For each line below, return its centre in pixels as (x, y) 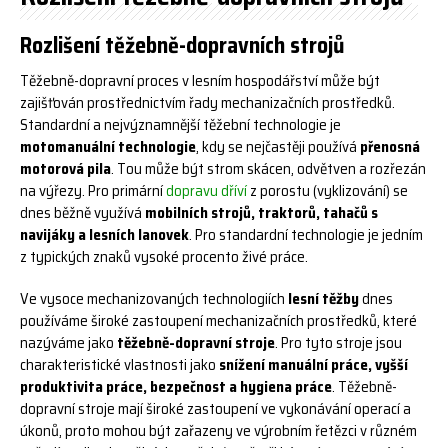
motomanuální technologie (108, 147)
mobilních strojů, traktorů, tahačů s (261, 213)
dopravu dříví (206, 191)
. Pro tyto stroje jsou (338, 343)
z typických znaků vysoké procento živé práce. (164, 257)
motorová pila (65, 169)
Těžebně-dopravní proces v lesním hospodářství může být (200, 81)
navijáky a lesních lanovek (104, 235)
